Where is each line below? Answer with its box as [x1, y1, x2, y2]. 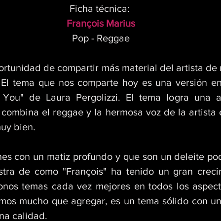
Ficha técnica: [69, 3, 132, 14]
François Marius [66, 18, 135, 29]
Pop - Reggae [72, 33, 130, 43]
